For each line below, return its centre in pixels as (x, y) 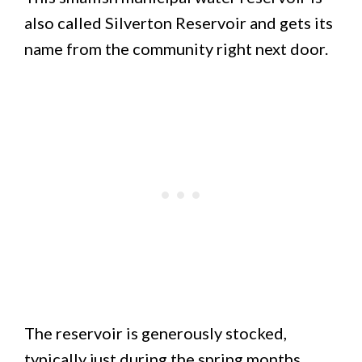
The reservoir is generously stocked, (156, 333)
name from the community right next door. (176, 48)
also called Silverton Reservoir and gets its (179, 23)
